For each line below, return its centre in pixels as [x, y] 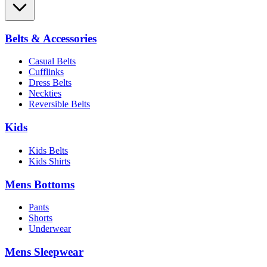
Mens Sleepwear [44, 252]
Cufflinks [46, 72]
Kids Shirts [49, 161]
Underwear [50, 229]
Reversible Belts [59, 104]
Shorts [41, 218]
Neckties [45, 94]
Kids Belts [48, 150]
